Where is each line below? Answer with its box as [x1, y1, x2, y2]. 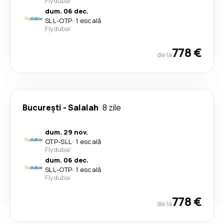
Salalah [68, 102, 98, 113]
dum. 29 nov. [45, 127, 88, 136]
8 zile [102, 102, 121, 113]
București [22, 102, 61, 113]
